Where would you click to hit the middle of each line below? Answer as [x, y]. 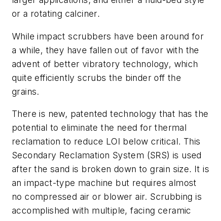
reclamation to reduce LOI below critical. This [106, 142]
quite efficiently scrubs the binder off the [97, 77]
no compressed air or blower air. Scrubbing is [107, 197]
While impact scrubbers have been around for [108, 36]
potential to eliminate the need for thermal [99, 128]
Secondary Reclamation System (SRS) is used [107, 155]
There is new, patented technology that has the [110, 114]
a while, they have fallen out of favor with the [106, 50]
